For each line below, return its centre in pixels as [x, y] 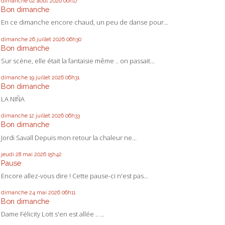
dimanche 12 [18, 116]
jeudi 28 [11, 154]
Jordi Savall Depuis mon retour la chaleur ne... [69, 137]
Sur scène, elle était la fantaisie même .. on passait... [78, 61]
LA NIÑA [13, 99]
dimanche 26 [18, 39]
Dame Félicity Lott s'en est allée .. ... [53, 214]
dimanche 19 [18, 78]
